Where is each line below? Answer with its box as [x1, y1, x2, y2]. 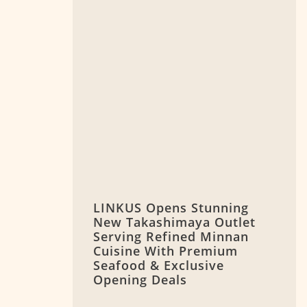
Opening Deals [93, 271, 187, 288]
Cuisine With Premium [93, 243, 238, 260]
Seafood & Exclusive [93, 257, 224, 274]
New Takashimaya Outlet [93, 214, 256, 231]
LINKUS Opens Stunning [93, 199, 249, 217]
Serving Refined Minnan [93, 228, 249, 245]
